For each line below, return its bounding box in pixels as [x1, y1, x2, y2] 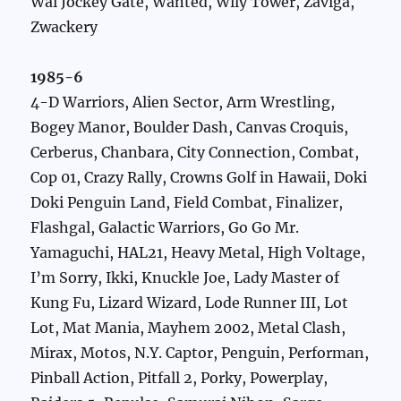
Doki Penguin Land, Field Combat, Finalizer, [30, 193, 344, 212]
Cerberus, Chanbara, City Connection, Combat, [30, 143, 360, 162]
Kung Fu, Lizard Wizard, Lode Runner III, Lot [30, 294, 349, 312]
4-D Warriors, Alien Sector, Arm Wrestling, [30, 93, 336, 112]
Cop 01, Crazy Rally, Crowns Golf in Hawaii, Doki [30, 168, 368, 187]
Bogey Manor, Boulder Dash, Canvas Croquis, [30, 118, 349, 137]
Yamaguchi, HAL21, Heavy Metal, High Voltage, [30, 243, 366, 262]
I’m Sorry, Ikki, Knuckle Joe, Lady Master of [30, 269, 340, 287]
